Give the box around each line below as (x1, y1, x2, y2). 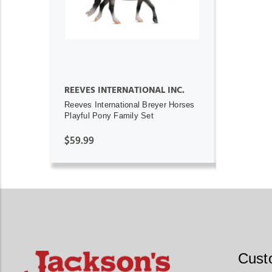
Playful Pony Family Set (64, 110, 154, 120)
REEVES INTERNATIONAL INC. (64, 85, 185, 95)
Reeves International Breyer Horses (64, 100, 195, 109)
